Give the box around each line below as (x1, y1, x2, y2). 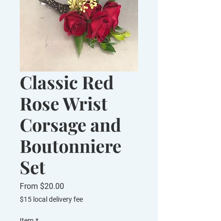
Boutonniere (20, 134, 121, 157)
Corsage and (20, 112, 121, 136)
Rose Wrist (20, 91, 108, 115)
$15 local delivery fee (20, 195, 83, 203)
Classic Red (20, 70, 114, 94)
